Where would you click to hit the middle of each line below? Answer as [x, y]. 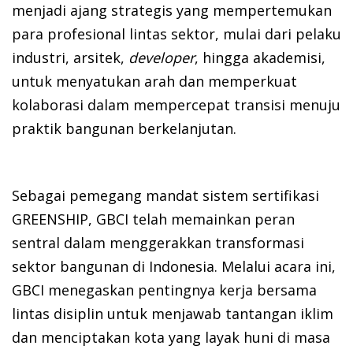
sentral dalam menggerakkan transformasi [158, 243]
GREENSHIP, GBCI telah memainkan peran [153, 219]
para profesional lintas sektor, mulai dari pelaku [176, 34]
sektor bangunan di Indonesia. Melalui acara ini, [174, 267]
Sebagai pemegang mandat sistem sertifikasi [165, 196]
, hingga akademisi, [260, 58]
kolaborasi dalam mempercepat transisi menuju [176, 105]
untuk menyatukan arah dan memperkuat [154, 82]
